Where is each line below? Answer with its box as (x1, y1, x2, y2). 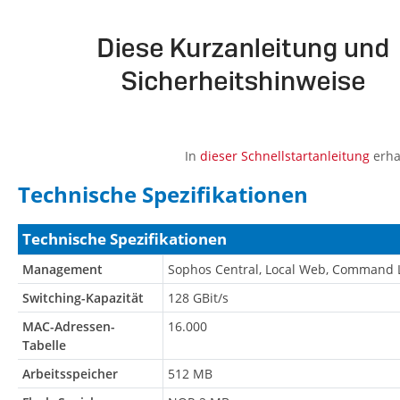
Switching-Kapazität (22, 289, 144, 307)
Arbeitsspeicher (22, 365, 118, 383)
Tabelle (22, 337, 66, 354)
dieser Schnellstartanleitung (199, 147, 370, 165)
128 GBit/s (168, 289, 229, 307)
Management (22, 261, 103, 279)
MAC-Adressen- (22, 318, 115, 336)
